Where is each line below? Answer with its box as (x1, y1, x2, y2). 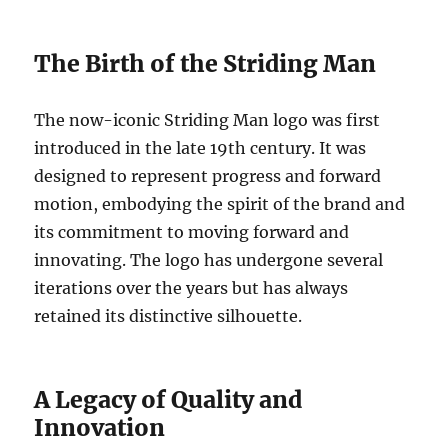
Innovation (34, 412, 166, 442)
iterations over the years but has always (34, 277, 349, 298)
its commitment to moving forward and (34, 221, 350, 242)
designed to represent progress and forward (34, 165, 382, 186)
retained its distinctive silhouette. (34, 305, 303, 326)
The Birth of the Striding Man (34, 48, 377, 78)
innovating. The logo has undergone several (34, 249, 384, 270)
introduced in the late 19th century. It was (34, 137, 367, 158)
